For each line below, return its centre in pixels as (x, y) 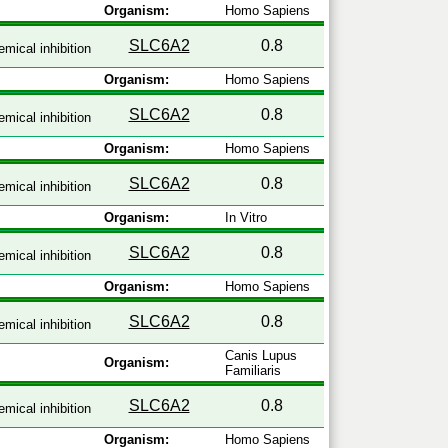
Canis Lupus (260, 355)
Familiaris (252, 370)
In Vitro (245, 217)
